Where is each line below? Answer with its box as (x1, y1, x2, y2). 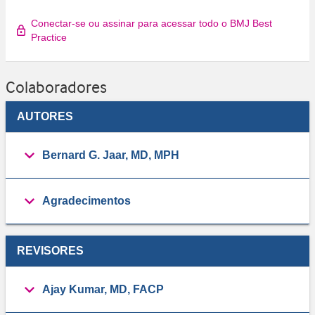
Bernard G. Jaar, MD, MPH (42, 149, 179, 162)
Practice (31, 32, 67, 44)
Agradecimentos (42, 195, 131, 207)
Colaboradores (6, 77, 107, 98)
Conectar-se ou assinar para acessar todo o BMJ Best (31, 18, 272, 30)
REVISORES (17, 245, 84, 257)
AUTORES (17, 110, 73, 123)
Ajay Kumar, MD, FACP (42, 283, 164, 296)
